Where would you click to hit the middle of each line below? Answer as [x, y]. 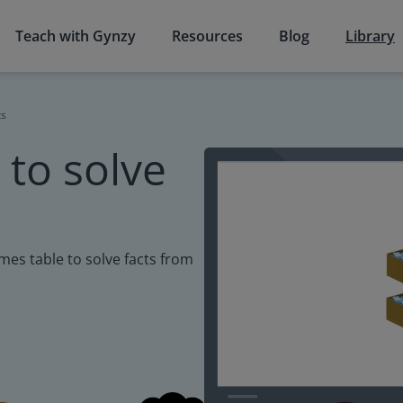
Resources [207, 36]
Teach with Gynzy [76, 36]
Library [370, 36]
